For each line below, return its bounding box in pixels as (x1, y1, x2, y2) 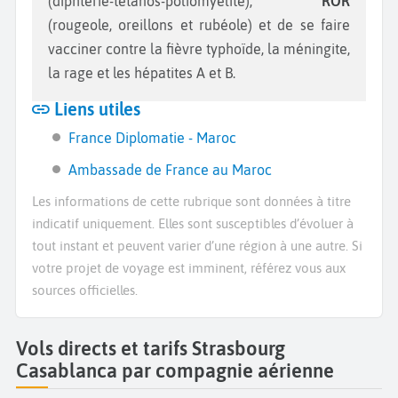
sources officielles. (32, 282, 138, 298)
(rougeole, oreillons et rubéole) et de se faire (48, 16, 350, 33)
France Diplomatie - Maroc (68, 129, 237, 146)
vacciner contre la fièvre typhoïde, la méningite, (48, 40, 350, 57)
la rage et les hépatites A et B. (48, 64, 235, 81)
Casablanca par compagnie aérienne (16, 359, 334, 382)
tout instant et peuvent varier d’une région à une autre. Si (32, 237, 362, 253)
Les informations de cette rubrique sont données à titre (32, 193, 351, 209)
